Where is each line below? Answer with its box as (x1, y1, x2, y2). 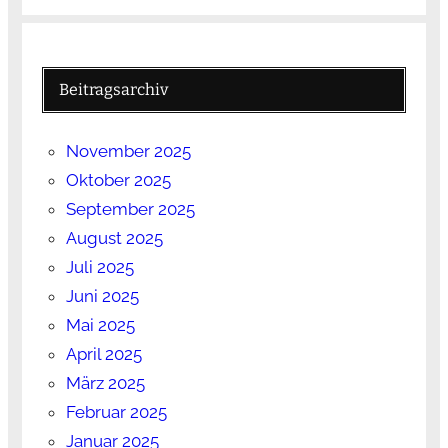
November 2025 (65, 140, 191, 161)
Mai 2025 (65, 314, 135, 335)
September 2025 (65, 198, 195, 219)
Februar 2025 (65, 401, 167, 422)
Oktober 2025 (65, 169, 171, 190)
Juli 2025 (65, 256, 134, 277)
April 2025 (65, 343, 142, 364)
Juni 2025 (65, 285, 139, 306)
